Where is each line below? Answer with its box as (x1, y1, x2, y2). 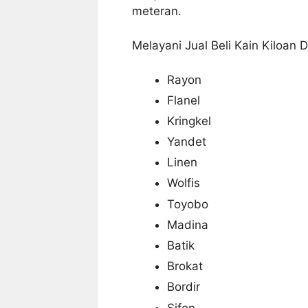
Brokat (167, 259, 203, 274)
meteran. (132, 3, 181, 18)
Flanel (167, 93, 200, 107)
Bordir (167, 280, 200, 294)
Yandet (167, 135, 206, 149)
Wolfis (167, 176, 200, 190)
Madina (167, 217, 208, 232)
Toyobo (167, 197, 208, 211)
